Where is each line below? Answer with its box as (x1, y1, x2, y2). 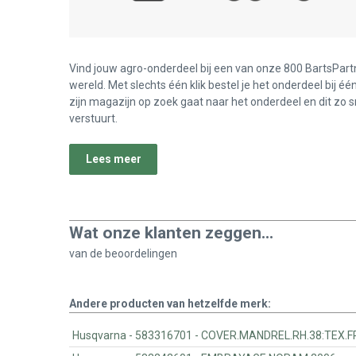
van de (69, 246, 105, 260)
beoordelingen (105, 246, 177, 260)
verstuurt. (69, 112, 118, 126)
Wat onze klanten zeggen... (69, 222, 273, 242)
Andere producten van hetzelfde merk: (69, 296, 271, 310)
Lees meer (85, 153, 141, 166)
